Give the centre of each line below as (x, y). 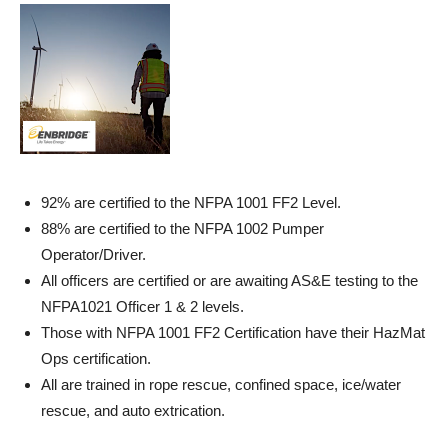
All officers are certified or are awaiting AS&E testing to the (229, 280)
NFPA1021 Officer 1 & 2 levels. (144, 306)
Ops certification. (98, 358)
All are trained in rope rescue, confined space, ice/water (221, 384)
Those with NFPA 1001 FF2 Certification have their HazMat (233, 332)
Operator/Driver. (95, 254)
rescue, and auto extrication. (137, 410)
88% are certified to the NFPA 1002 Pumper (182, 228)
